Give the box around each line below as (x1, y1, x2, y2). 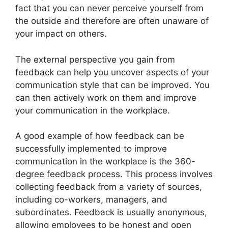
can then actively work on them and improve (15, 92, 196, 103)
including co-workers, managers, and (15, 194, 167, 205)
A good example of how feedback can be (15, 131, 184, 141)
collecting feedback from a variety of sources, (15, 182, 202, 192)
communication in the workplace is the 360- (15, 156, 195, 166)
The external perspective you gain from (15, 54, 175, 65)
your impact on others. (15, 28, 107, 39)
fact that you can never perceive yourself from (15, 3, 204, 13)
